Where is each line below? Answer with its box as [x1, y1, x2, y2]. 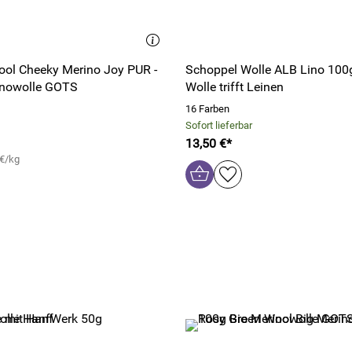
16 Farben [185, 103, 229, 115]
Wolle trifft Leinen [185, 79, 284, 94]
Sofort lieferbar [185, 119, 252, 131]
